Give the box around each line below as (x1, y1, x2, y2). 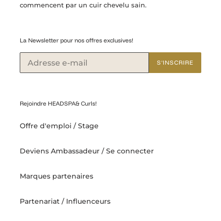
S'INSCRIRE (157, 59, 193, 67)
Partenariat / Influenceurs (20, 196, 110, 206)
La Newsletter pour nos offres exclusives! (20, 36, 133, 44)
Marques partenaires (20, 171, 93, 181)
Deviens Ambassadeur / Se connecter (20, 146, 154, 155)
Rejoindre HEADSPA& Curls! (20, 100, 97, 108)
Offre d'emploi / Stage (20, 121, 99, 130)
